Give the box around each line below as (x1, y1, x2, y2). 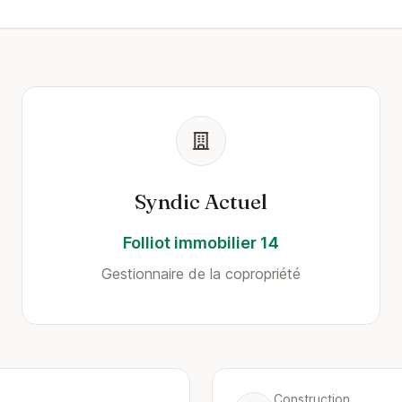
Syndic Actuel (135, 188, 267, 214)
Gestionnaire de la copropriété (101, 265, 301, 283)
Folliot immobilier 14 (123, 233, 279, 252)
